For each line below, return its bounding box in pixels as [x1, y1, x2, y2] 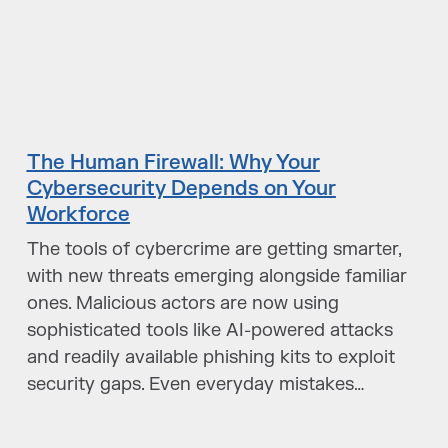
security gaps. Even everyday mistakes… [26, 373, 365, 396]
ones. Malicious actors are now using [26, 292, 339, 315]
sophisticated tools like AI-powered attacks [26, 319, 393, 342]
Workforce [26, 202, 130, 227]
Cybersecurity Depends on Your [26, 176, 336, 201]
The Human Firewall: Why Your [26, 150, 320, 175]
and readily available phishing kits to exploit [26, 346, 395, 369]
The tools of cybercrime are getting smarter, [26, 238, 401, 261]
